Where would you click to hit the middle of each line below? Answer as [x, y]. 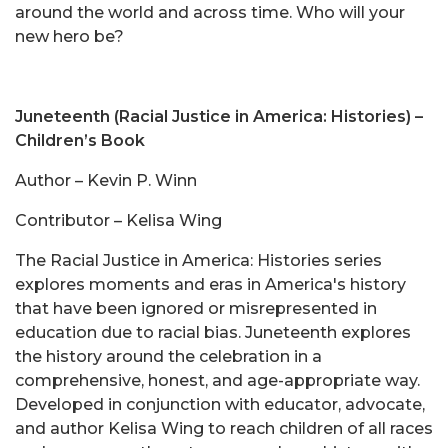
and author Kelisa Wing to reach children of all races [224, 429]
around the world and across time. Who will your [210, 13]
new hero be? [69, 37]
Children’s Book [80, 141]
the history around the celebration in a [168, 357]
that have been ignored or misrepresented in [196, 309]
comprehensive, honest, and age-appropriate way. [217, 381]
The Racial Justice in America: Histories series [198, 261]
